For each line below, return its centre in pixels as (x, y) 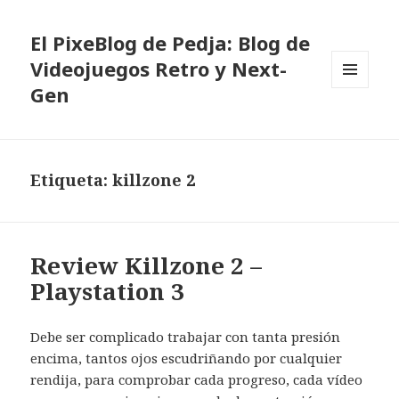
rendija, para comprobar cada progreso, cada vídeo (197, 380)
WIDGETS (358, 125)
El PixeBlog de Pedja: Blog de (171, 43)
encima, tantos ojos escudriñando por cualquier (187, 358)
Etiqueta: (72, 180)
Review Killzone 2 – (147, 266)
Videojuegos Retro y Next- (159, 69)
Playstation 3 (108, 292)
